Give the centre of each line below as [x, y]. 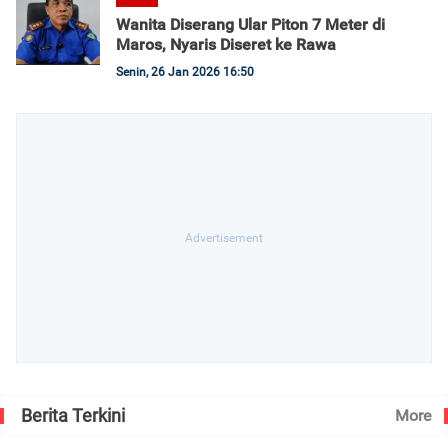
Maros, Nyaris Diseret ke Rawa [226, 44]
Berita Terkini [73, 415]
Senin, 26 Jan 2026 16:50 [185, 72]
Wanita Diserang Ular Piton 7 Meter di [250, 24]
